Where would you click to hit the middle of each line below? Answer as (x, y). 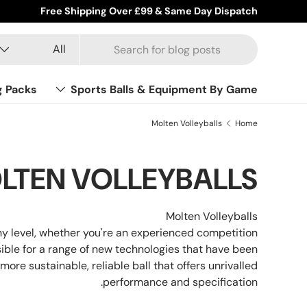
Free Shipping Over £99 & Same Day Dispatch (149, 11)
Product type (48, 41)
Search (241, 41)
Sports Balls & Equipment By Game (164, 89)
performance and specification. (180, 282)
